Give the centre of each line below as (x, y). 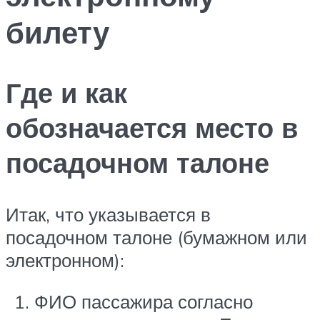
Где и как (66, 93)
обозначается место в (152, 128)
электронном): (65, 260)
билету (57, 32)
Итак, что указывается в (108, 215)
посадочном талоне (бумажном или (156, 237)
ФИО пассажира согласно (144, 301)
